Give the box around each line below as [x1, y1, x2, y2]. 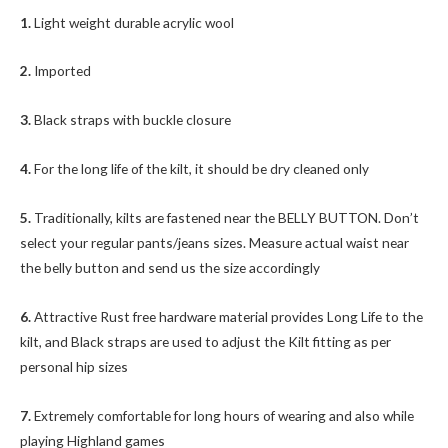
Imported [34, 62, 91, 80]
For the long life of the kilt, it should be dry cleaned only [34, 160, 369, 178]
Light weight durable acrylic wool [34, 13, 234, 31]
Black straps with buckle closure [34, 111, 231, 129]
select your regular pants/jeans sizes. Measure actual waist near [20, 234, 409, 252]
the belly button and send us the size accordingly [20, 259, 320, 277]
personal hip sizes [20, 358, 128, 376]
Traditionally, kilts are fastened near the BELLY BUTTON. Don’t [34, 209, 419, 227]
